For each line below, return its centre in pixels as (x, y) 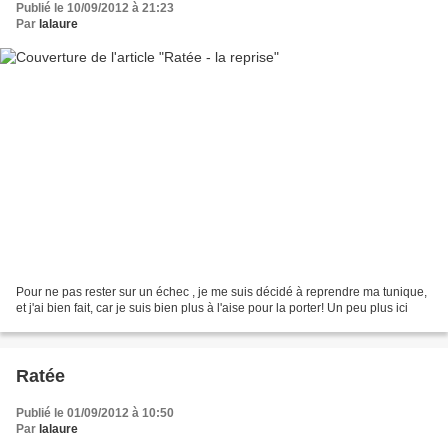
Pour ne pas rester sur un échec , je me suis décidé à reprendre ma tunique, (221, 291)
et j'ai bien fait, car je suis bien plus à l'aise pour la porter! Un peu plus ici (212, 307)
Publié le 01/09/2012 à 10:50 (95, 412)
